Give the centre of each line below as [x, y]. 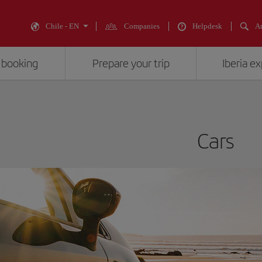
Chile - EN [62, 26]
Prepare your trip [131, 63]
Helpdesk [207, 26]
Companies [142, 26]
